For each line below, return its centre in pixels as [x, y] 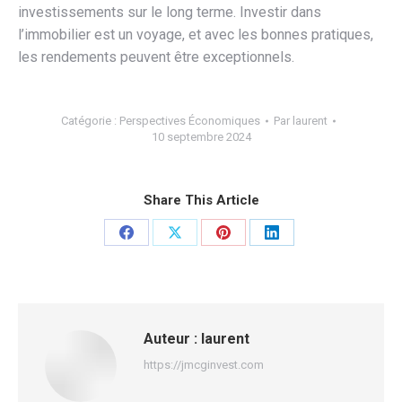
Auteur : [170, 338]
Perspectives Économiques [190, 120]
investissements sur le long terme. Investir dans [170, 12]
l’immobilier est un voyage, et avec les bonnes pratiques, [196, 34]
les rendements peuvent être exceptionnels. [156, 57]
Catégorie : [90, 120]
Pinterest [251, 298]
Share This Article [201, 200]
